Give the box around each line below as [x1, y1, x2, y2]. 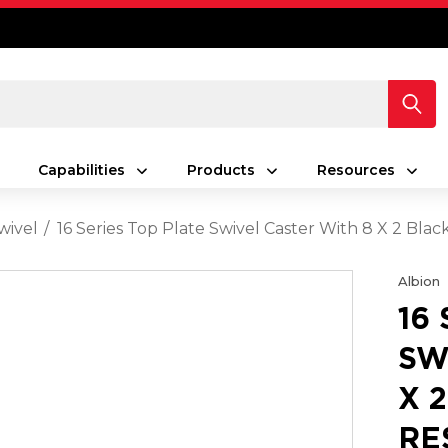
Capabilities [37, 161, 125, 179]
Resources [316, 161, 395, 179]
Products [186, 161, 255, 179]
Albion [398, 273, 441, 289]
